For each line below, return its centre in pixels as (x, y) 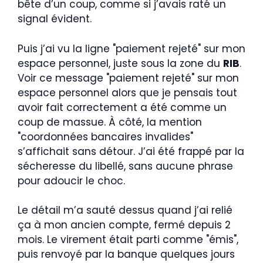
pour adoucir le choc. (71, 181)
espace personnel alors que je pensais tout (127, 92)
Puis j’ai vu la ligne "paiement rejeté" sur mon (131, 48)
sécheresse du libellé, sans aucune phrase (125, 166)
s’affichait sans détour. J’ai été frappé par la (131, 151)
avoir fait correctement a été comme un (122, 107)
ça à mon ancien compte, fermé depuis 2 (124, 225)
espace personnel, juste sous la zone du (120, 63)
